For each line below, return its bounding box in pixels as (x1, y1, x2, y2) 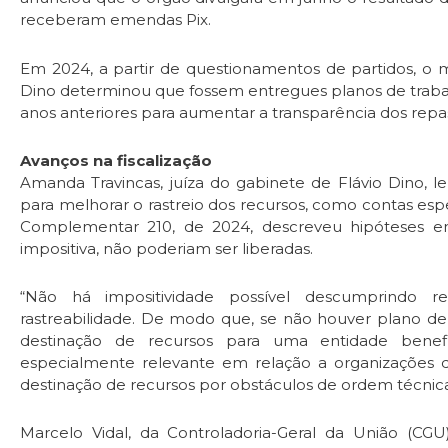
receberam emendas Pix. (20, 10, 211, 30)
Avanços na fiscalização (20, 150, 212, 170)
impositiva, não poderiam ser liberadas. (20, 238, 313, 258)
